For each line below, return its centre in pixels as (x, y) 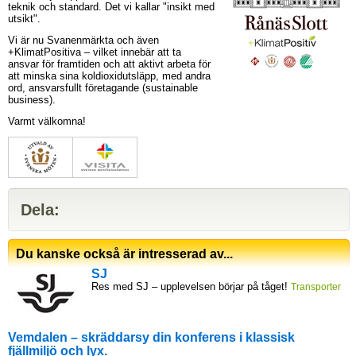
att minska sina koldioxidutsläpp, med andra (109, 76)
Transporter (316, 286)
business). (32, 100)
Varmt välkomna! (47, 121)
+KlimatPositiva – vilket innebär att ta (95, 52)
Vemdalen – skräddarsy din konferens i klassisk (151, 337)
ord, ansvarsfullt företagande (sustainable (103, 88)
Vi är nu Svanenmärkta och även (83, 40)
